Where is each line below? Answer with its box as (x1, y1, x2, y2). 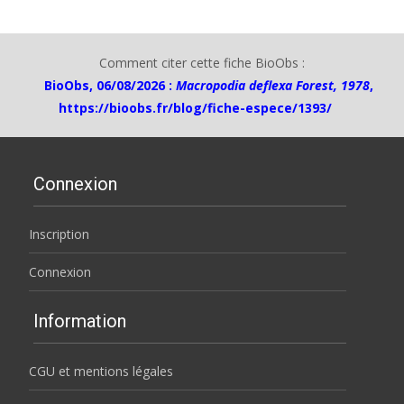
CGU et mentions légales (29, 363, 173, 380)
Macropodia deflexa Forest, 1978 (176, 77, 370, 94)
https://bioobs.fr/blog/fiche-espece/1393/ (59, 99, 332, 116)
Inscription (29, 225, 89, 243)
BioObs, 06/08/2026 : (44, 77, 176, 94)
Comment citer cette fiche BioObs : (99, 54, 305, 71)
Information (33, 310, 126, 332)
